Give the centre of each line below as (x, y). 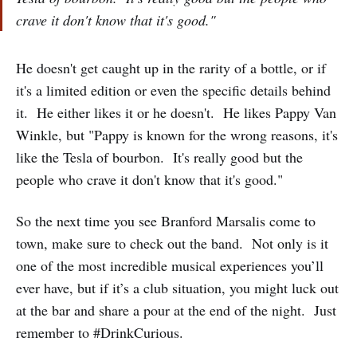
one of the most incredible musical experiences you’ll (170, 266)
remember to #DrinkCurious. (100, 333)
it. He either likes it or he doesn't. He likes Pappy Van (176, 113)
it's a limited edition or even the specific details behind (173, 90)
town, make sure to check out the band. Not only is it (172, 243)
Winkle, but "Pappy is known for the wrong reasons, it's (177, 135)
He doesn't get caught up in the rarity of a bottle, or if (171, 68)
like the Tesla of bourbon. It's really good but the (159, 157)
